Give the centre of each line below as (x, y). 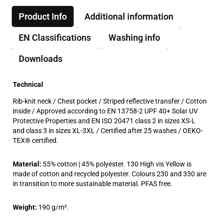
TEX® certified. (36, 140)
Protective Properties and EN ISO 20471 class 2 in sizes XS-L (104, 121)
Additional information (129, 16)
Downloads (41, 58)
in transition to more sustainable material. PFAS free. (93, 183)
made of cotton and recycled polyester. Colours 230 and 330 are (110, 174)
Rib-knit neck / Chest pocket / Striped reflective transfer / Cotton (110, 101)
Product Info (43, 16)
